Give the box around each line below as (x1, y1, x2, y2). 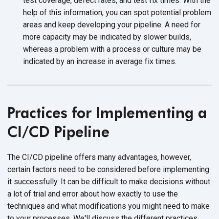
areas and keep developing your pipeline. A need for (23, 20, 200, 29)
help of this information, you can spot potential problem (23, 7, 211, 17)
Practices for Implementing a (7, 103, 207, 121)
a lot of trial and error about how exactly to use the (7, 189, 178, 198)
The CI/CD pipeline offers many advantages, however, (7, 152, 191, 162)
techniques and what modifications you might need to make (7, 201, 210, 211)
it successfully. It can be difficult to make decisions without (7, 176, 210, 186)
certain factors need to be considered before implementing (7, 164, 209, 174)
